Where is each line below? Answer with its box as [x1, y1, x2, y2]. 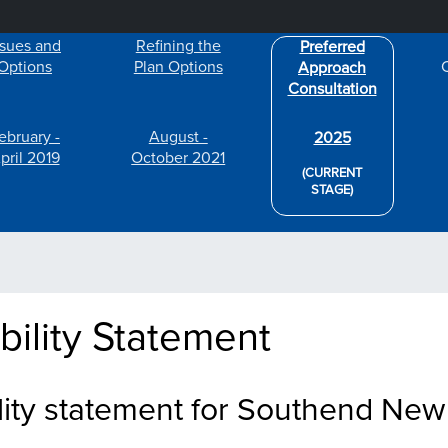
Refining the [135, 36, 221, 56]
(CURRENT [302, 165, 362, 181]
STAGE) [311, 182, 353, 198]
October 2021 [131, 148, 226, 168]
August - [148, 127, 208, 147]
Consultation [287, 79, 377, 99]
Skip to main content [222, 2, 356, 20]
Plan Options [133, 57, 223, 77]
